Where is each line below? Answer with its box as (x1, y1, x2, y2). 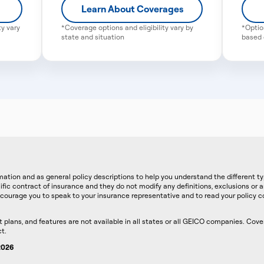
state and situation (61, 32, 124, 41)
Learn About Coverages (81, 3, 183, 15)
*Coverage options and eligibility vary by (61, 23, 193, 32)
